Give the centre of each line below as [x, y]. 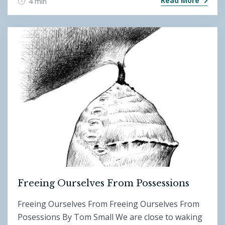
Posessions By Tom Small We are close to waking [110, 217]
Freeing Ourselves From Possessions [103, 184]
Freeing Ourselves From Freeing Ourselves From [108, 204]
